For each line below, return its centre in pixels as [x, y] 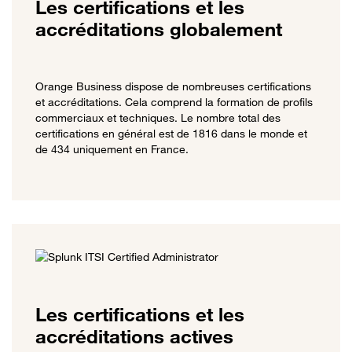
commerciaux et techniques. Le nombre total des [158, 118]
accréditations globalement [159, 30]
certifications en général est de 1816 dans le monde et [171, 134]
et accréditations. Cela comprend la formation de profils [174, 102]
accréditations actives [134, 336]
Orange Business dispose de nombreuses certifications [173, 86]
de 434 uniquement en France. [112, 149]
